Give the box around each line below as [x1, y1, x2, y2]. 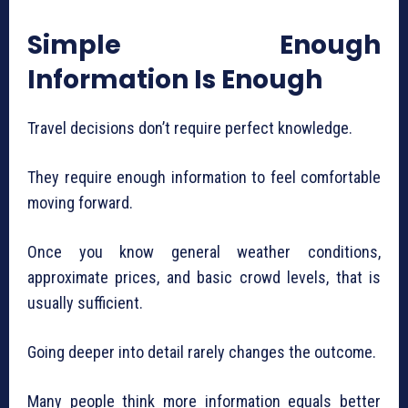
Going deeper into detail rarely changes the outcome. [27, 342, 376, 362]
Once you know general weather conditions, [27, 242, 381, 262]
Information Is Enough [27, 62, 322, 98]
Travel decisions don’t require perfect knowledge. [27, 118, 352, 138]
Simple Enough [27, 27, 381, 64]
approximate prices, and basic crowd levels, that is [27, 268, 381, 288]
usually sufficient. [27, 293, 143, 313]
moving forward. [27, 193, 133, 213]
